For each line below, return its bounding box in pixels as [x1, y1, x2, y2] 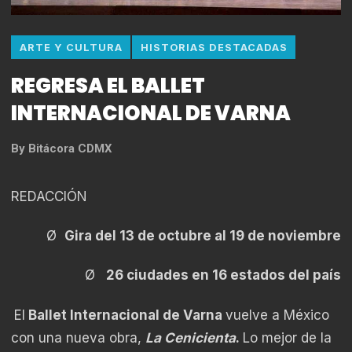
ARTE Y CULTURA [19, 41, 123, 53]
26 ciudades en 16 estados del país [103, 267, 341, 284]
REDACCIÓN [11, 188, 87, 204]
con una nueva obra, [11, 329, 145, 346]
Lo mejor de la [243, 329, 332, 346]
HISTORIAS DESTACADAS [140, 41, 288, 53]
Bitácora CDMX [28, 141, 112, 156]
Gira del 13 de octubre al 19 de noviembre [64, 227, 341, 244]
